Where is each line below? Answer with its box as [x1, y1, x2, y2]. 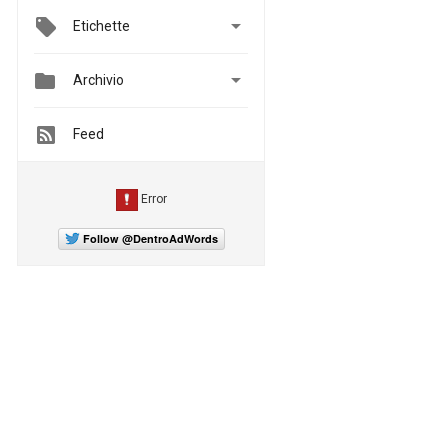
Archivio [73, 72, 124, 89]
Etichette [73, 18, 130, 34]
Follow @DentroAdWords [82, 230, 218, 246]
